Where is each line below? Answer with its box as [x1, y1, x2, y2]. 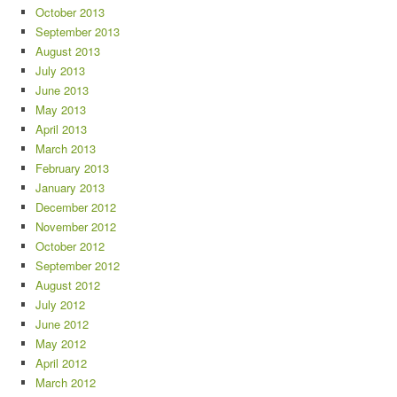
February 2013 [35, 160, 109, 177]
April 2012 [35, 354, 87, 372]
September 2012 [35, 257, 120, 275]
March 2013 [35, 140, 96, 158]
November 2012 [35, 218, 116, 236]
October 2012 [35, 237, 105, 255]
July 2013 [35, 62, 85, 80]
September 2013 [35, 23, 120, 41]
